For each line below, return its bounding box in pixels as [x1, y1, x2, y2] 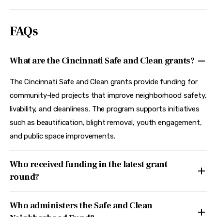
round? [10, 171, 39, 183]
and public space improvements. [10, 132, 115, 141]
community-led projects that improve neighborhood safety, [10, 91, 207, 100]
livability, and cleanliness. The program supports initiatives [10, 105, 200, 114]
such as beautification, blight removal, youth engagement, [10, 118, 202, 127]
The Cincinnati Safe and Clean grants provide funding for [10, 77, 198, 87]
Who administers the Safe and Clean [10, 200, 153, 212]
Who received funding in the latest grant [10, 159, 168, 170]
